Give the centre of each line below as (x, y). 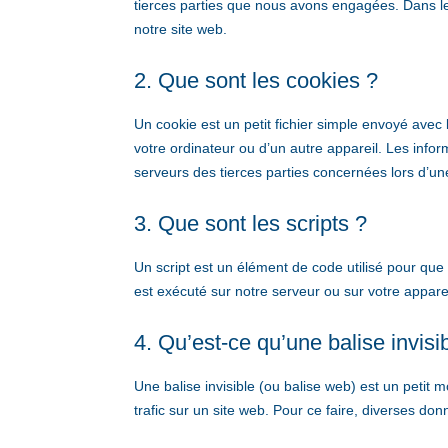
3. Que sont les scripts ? (251, 224)
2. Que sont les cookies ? (256, 81)
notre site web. (181, 29)
